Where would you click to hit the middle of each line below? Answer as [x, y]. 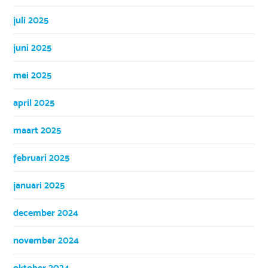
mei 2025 [33, 75]
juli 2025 [31, 20]
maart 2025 [37, 130]
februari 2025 [42, 157]
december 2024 [46, 212]
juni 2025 [33, 47]
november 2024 [46, 240]
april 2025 [34, 102]
